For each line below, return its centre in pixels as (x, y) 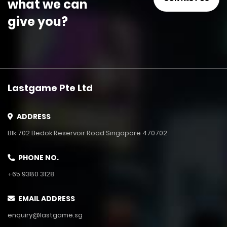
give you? (38, 22)
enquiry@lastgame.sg (45, 215)
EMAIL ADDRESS (46, 199)
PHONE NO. (38, 158)
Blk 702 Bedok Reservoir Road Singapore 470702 (87, 133)
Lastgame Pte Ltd (50, 88)
